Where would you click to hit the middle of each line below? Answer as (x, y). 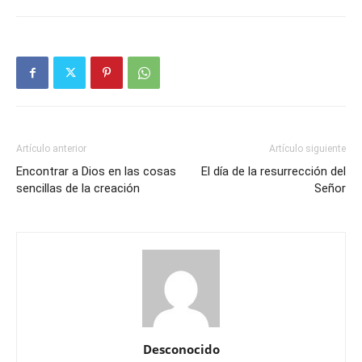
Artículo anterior (51, 149)
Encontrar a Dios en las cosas (96, 171)
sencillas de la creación (78, 188)
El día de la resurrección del (274, 171)
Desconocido (181, 349)
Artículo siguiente (307, 149)
